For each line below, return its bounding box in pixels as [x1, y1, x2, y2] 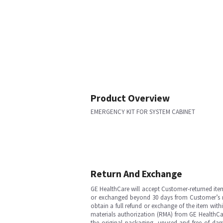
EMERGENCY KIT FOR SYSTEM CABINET [91, 108, 195, 116]
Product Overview [91, 92, 170, 104]
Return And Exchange [91, 168, 182, 180]
